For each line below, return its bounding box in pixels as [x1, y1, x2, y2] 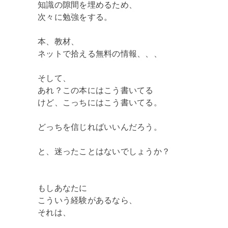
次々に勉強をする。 [38, 12, 112, 21]
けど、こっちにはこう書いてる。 [38, 98, 162, 107]
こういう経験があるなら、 [38, 195, 137, 205]
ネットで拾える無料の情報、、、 [38, 49, 162, 58]
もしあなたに [38, 183, 88, 192]
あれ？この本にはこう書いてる [38, 85, 154, 95]
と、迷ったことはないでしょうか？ [38, 147, 170, 156]
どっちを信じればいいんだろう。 [38, 122, 162, 131]
